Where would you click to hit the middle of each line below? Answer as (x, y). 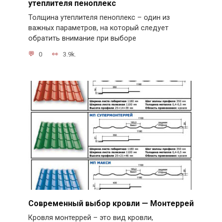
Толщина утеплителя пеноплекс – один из (99, 18)
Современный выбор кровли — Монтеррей (111, 203)
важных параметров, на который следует (98, 28)
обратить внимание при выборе (82, 39)
